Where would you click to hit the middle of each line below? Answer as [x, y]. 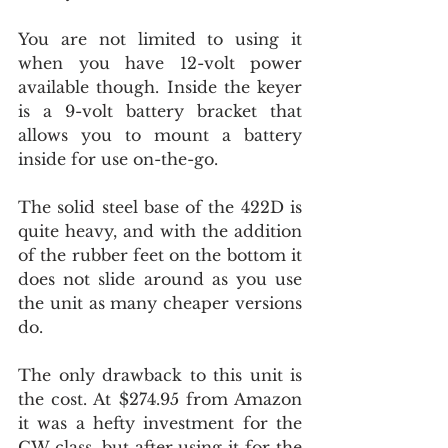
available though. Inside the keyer [160, 87]
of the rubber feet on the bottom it [160, 255]
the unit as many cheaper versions [160, 303]
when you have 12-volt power [160, 63]
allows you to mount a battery [160, 135]
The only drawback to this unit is [160, 375]
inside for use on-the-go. [118, 159]
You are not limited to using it [160, 39]
